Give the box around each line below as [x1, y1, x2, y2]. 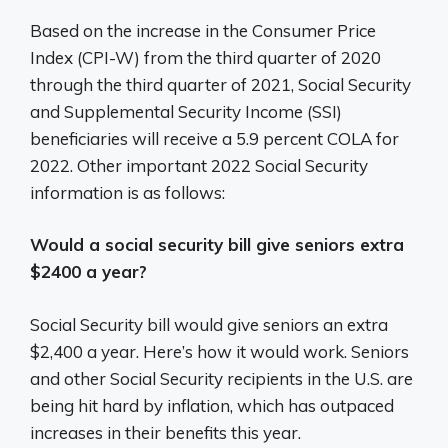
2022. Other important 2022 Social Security [30, 154, 368, 176]
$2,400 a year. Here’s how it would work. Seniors [30, 340, 409, 362]
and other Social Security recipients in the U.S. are [30, 367, 413, 389]
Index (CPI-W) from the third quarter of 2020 [30, 46, 381, 68]
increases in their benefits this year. [30, 421, 301, 443]
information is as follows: [30, 181, 225, 203]
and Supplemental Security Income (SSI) [30, 100, 342, 122]
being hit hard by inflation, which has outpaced [30, 394, 394, 416]
